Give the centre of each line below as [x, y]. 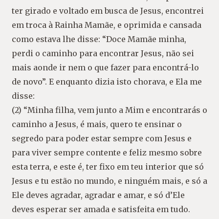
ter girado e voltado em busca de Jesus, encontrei [108, 11]
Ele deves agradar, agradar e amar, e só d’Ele [98, 195]
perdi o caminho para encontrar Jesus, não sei [103, 54]
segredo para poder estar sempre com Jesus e [102, 139]
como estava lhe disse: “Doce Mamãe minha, [99, 39]
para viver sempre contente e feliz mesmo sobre [107, 153]
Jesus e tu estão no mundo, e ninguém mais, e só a [109, 181]
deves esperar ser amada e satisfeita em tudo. [101, 209]
